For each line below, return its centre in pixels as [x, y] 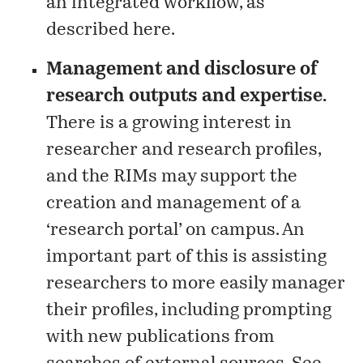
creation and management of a [174, 204]
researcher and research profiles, [184, 151]
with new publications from [161, 338]
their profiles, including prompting [189, 311]
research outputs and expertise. [187, 97]
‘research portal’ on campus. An [176, 231]
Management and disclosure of [182, 70]
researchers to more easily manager [196, 284]
